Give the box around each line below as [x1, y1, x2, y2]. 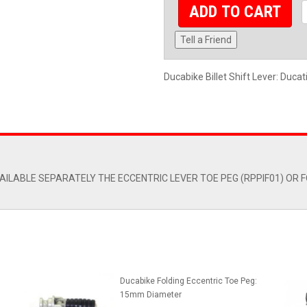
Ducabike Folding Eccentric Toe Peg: [119, 276, 257, 286]
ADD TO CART [189, 2, 282, 22]
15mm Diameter [119, 290, 182, 300]
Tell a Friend [180, 34, 232, 46]
